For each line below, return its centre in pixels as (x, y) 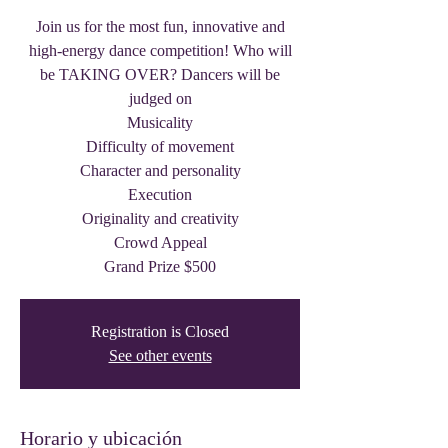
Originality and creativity (160, 218)
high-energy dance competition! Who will (160, 50)
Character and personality (160, 170)
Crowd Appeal (160, 242)
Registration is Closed (160, 331)
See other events (160, 355)
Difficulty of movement (160, 146)
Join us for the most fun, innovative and (160, 26)
